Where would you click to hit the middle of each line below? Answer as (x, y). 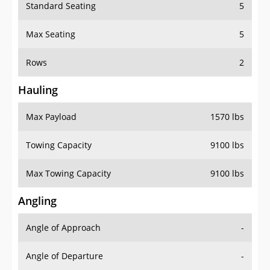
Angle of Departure (64, 256)
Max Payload (51, 117)
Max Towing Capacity (68, 174)
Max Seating (51, 34)
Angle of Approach (63, 228)
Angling (37, 201)
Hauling (38, 90)
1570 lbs (227, 117)
